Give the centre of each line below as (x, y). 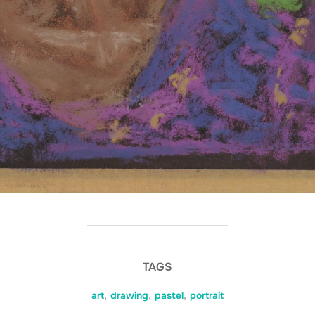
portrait (207, 295)
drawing (129, 295)
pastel (169, 295)
